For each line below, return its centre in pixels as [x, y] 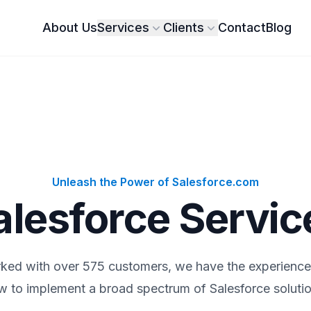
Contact [242, 27]
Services [123, 27]
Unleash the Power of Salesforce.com [155, 182]
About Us [69, 27]
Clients [183, 27]
